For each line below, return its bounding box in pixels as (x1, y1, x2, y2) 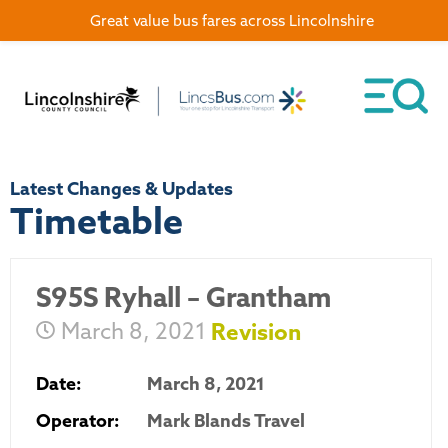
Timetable (10, 197, 183, 243)
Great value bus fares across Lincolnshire (89, 11, 374, 30)
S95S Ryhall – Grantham (36, 279, 332, 314)
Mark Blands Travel (147, 409, 305, 433)
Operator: (36, 409, 119, 433)
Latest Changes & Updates (10, 176, 233, 200)
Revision (211, 316, 301, 346)
